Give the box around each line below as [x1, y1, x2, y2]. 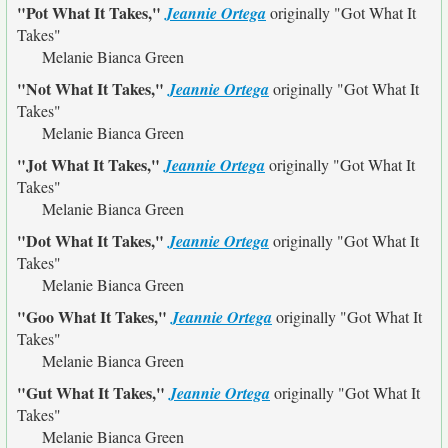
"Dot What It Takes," [17, 229, 168, 252]
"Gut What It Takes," [17, 381, 169, 404]
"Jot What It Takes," [17, 153, 164, 176]
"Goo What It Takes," [17, 305, 171, 328]
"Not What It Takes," [17, 77, 168, 100]
